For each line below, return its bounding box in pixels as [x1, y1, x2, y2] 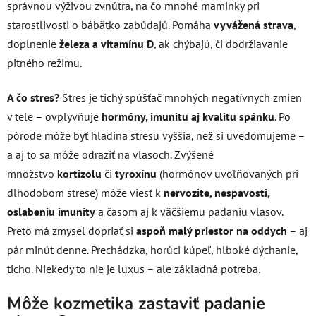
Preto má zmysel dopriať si [7, 224, 133, 238]
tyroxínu [115, 166, 157, 181]
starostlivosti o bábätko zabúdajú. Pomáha [7, 18, 211, 32]
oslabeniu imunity [7, 205, 95, 219]
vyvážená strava [214, 18, 293, 32]
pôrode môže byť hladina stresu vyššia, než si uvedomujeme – [7, 128, 305, 143]
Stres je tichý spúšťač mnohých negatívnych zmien [62, 90, 302, 105]
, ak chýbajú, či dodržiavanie [154, 37, 288, 51]
